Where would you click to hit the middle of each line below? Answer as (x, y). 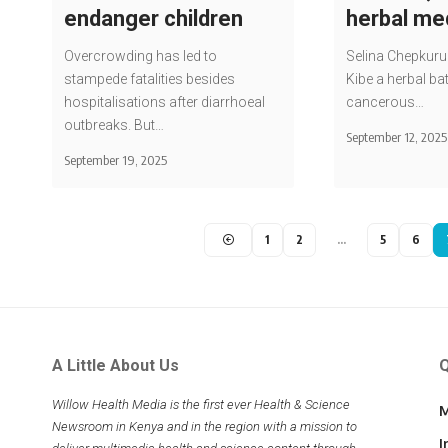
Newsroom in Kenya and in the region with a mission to (204, 427)
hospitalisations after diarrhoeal (165, 102)
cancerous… (385, 102)
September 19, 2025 (116, 160)
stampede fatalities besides (150, 79)
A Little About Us (115, 366)
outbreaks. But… (114, 125)
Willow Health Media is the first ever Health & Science (201, 405)
